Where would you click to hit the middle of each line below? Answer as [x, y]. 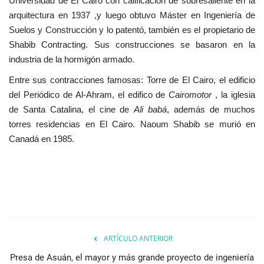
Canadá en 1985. [42, 138]
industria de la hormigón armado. [72, 59]
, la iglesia [234, 94]
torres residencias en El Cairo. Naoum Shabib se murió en [132, 124]
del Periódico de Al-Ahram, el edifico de [89, 94]
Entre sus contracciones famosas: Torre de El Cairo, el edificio [132, 80]
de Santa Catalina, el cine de [72, 109]
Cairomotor [190, 94]
